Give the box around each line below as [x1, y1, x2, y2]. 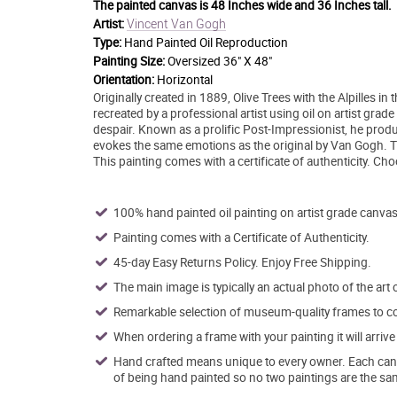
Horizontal [156, 72, 213, 88]
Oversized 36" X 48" [167, 53, 272, 69]
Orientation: [92, 72, 157, 88]
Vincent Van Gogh [126, 15, 226, 32]
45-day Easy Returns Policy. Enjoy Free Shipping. [113, 254, 371, 270]
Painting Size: [92, 53, 165, 69]
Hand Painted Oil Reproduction [123, 35, 288, 51]
